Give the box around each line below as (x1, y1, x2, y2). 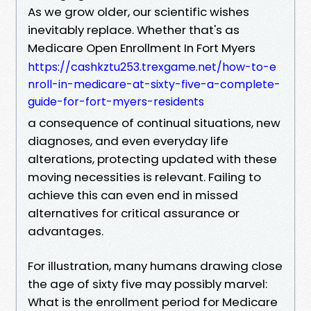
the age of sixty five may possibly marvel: (28, 275, 267, 292)
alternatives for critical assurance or (28, 204, 239, 221)
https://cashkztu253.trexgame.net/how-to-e (28, 58, 276, 75)
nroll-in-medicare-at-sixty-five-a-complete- (28, 76, 280, 92)
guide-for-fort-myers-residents (28, 93, 204, 110)
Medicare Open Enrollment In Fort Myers (28, 39, 255, 56)
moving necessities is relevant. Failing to (28, 168, 261, 185)
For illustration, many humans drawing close (28, 257, 283, 274)
